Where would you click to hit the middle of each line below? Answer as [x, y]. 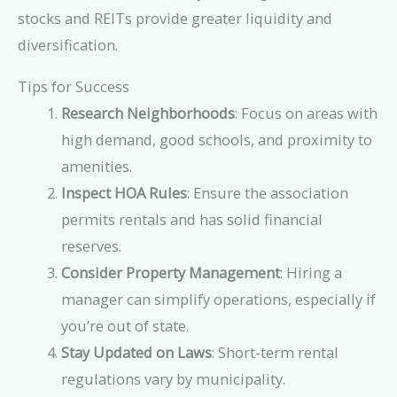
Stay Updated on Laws [137, 352]
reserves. [92, 245]
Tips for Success [74, 86]
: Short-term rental [276, 352]
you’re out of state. [125, 325]
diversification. [68, 45]
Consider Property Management [171, 272]
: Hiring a [311, 272]
